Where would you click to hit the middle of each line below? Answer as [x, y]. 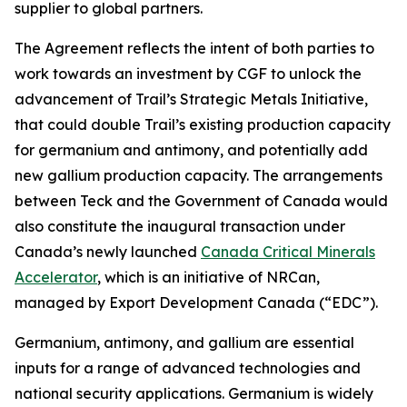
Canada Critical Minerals [288, 252]
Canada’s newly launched [108, 252]
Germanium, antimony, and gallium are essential [184, 342]
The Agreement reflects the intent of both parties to [194, 48]
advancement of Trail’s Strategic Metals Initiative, [191, 99]
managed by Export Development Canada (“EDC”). [196, 303]
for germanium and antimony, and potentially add [191, 150]
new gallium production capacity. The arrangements [199, 175]
